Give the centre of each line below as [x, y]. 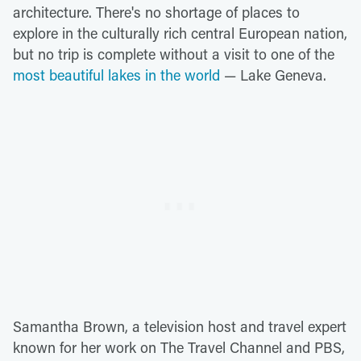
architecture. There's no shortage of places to [156, 12]
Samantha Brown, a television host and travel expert [180, 326]
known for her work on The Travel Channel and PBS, [179, 347]
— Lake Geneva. [275, 75]
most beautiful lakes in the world [116, 75]
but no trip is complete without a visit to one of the [174, 54]
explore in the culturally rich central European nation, [180, 33]
